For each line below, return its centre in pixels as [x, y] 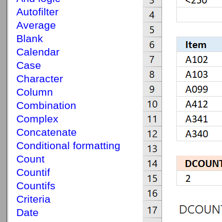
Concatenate [47, 132]
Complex [37, 119]
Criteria [33, 199]
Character [40, 79]
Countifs [36, 186]
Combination [46, 106]
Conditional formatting [68, 146]
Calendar [38, 52]
